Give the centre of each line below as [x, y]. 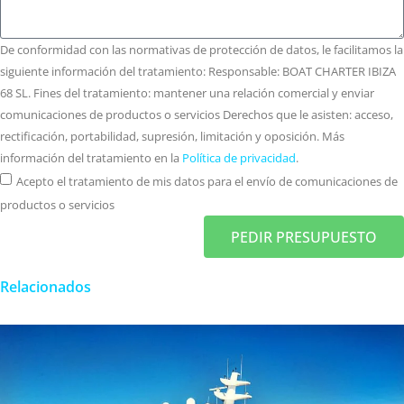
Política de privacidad [239, 157]
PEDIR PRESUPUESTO [304, 237]
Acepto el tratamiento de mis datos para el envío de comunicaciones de [207, 181]
